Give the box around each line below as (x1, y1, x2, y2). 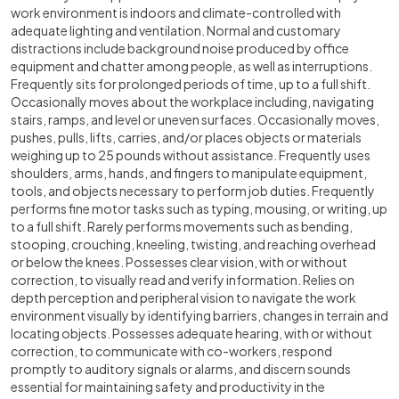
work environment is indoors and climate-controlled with (11, 4, 341, 20)
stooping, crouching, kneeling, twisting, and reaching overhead (11, 236, 376, 252)
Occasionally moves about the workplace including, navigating (11, 94, 374, 110)
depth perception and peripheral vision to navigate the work (11, 289, 356, 305)
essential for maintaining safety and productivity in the (11, 379, 325, 395)
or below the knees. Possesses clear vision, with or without (11, 254, 347, 270)
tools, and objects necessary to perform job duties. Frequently (11, 183, 375, 199)
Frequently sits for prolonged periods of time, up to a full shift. (11, 76, 370, 92)
